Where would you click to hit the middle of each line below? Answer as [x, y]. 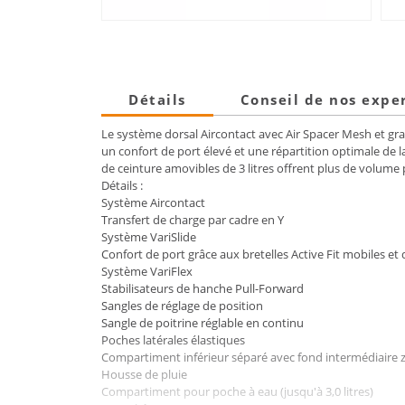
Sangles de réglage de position [182, 305]
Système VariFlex [147, 271]
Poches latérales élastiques [173, 339]
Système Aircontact [153, 202]
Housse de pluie [144, 374]
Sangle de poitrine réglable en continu [202, 322]
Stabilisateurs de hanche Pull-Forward [202, 288]
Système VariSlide [149, 236]
